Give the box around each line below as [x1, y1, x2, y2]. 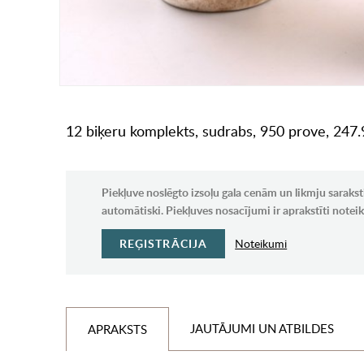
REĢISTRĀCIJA [119, 236, 208, 252]
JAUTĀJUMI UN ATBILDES [189, 320, 334, 337]
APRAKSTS [87, 321, 147, 338]
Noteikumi [235, 236, 288, 252]
